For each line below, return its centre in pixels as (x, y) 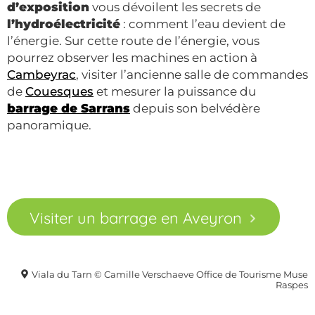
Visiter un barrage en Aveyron (136, 218)
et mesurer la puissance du (175, 91)
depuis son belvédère (195, 108)
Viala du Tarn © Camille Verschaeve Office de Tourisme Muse (170, 275)
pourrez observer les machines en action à (132, 57)
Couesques (59, 91)
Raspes (292, 285)
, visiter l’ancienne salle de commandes (192, 74)
